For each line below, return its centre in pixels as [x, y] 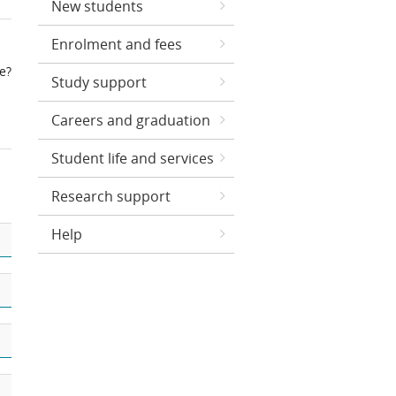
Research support [111, 196]
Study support [99, 82]
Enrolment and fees [117, 44]
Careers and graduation [131, 120]
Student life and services [133, 158]
